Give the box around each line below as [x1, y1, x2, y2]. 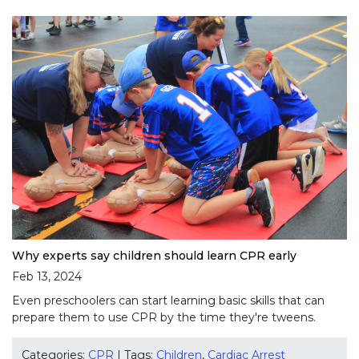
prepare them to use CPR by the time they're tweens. [12, 310, 316, 325]
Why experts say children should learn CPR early [12, 248, 296, 264]
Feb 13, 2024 [12, 269, 82, 284]
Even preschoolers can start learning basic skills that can [12, 293, 325, 309]
